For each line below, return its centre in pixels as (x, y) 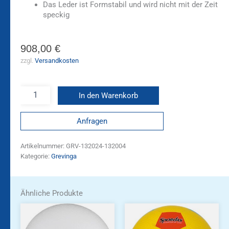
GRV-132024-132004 (96, 146)
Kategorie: (36, 156)
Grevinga (64, 156)
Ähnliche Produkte (52, 193)
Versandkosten (57, 61)
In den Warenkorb (108, 95)
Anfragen (92, 121)
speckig (56, 15)
